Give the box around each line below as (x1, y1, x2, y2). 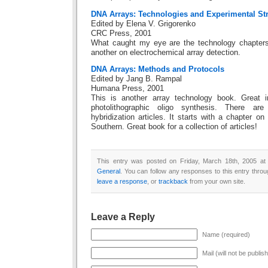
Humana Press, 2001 (91, 84, 164, 93)
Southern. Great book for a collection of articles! (91, 123, 257, 132)
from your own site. (188, 178, 245, 185)
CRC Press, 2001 (91, 29, 151, 38)
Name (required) (202, 231, 250, 239)
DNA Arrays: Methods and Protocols (91, 65, 224, 74)
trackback (159, 178, 188, 185)
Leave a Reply (91, 212, 155, 223)
